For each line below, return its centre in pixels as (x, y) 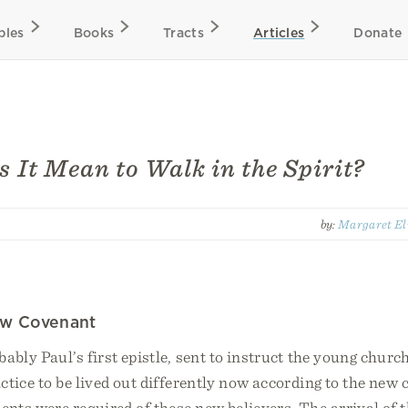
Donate (378, 33)
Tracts (184, 33)
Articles (279, 33)
